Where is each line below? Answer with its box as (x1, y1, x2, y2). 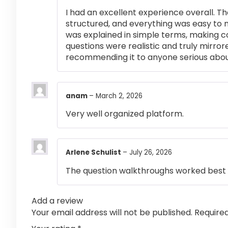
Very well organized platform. (66, 108, 184, 120)
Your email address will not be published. (32, 206, 192, 218)
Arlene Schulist (66, 148, 123, 158)
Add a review (32, 194, 83, 207)
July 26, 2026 (129, 148, 172, 158)
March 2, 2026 (96, 91, 142, 101)
